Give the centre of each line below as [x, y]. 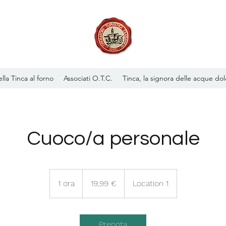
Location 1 [150, 183]
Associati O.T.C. [88, 78]
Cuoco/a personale [113, 138]
